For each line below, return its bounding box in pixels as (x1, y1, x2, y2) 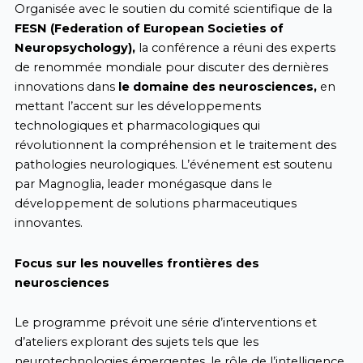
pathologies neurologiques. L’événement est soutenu (14, 157, 332, 173)
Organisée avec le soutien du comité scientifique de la (14, 2, 332, 17)
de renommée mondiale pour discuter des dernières (14, 60, 328, 75)
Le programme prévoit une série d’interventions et (14, 315, 317, 331)
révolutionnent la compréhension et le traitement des (14, 138, 336, 153)
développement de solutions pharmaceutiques (14, 196, 297, 211)
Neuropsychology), (14, 41, 139, 56)
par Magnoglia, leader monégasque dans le (14, 177, 272, 192)
